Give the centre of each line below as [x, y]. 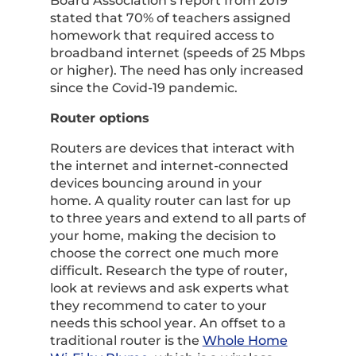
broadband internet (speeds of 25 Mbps [177, 53]
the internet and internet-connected [169, 166]
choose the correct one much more [164, 253]
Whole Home [245, 341]
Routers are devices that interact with [172, 148]
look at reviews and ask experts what [169, 288]
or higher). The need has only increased [176, 70]
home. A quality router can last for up [170, 201]
